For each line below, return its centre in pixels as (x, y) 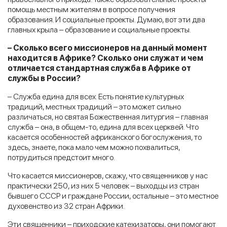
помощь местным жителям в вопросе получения (91, 9)
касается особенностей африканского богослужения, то (105, 137)
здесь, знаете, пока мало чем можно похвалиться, (94, 147)
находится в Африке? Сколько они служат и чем (105, 58)
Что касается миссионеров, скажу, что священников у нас (108, 175)
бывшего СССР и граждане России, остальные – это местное (113, 196)
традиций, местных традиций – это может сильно (94, 106)
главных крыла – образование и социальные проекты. (99, 29)
